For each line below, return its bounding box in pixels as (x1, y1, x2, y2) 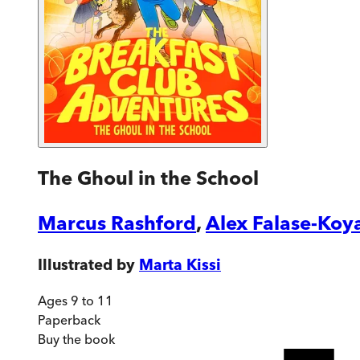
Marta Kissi (139, 255, 221, 274)
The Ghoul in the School (38, 166, 259, 190)
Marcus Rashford (38, 211, 196, 235)
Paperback (38, 312, 100, 329)
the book (59, 331, 115, 348)
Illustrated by (38, 255, 135, 274)
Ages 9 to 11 (38, 292, 113, 309)
